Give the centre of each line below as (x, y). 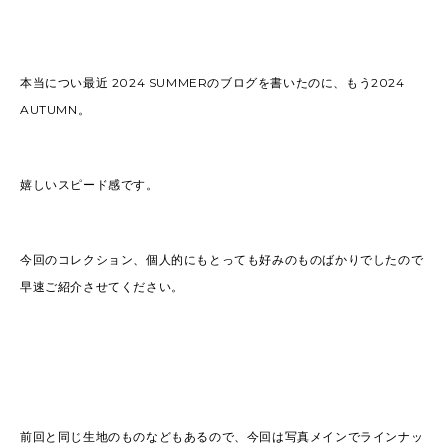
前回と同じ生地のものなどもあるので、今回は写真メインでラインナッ (222, 436)
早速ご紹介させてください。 (102, 286)
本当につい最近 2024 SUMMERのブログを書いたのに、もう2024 (212, 82)
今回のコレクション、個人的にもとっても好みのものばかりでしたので (222, 259)
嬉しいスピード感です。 (89, 184)
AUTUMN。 (55, 109)
